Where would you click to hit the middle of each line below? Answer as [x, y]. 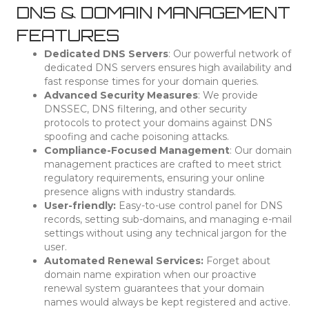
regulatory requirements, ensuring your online [154, 178]
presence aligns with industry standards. [140, 191]
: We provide [228, 95]
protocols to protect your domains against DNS [158, 122]
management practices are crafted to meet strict [163, 164]
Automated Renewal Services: [125, 260]
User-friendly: [80, 205]
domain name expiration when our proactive [150, 274]
